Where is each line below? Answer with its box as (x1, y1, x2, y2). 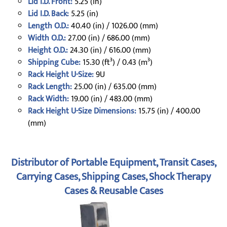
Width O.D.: (28, 31, 66, 45)
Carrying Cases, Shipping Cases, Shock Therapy (16, 168, 211, 185)
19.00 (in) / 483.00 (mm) (69, 92, 153, 106)
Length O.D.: (28, 19, 69, 33)
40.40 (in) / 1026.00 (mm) (69, 19, 158, 33)
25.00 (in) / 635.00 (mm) (72, 80, 157, 94)
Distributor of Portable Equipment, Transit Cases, (11, 154, 216, 171)
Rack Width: (28, 92, 69, 106)
